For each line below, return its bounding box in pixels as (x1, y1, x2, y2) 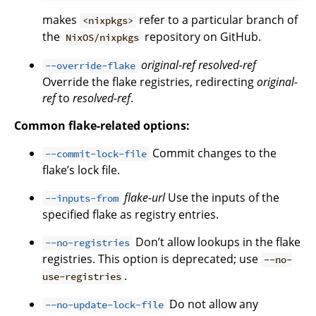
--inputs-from (45, 192, 119, 205)
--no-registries (45, 236, 130, 250)
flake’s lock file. (42, 162, 120, 178)
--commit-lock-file (45, 147, 147, 161)
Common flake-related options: (14, 118, 190, 134)
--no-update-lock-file (45, 298, 164, 312)
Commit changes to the (150, 145, 277, 162)
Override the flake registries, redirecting (42, 74, 257, 90)
